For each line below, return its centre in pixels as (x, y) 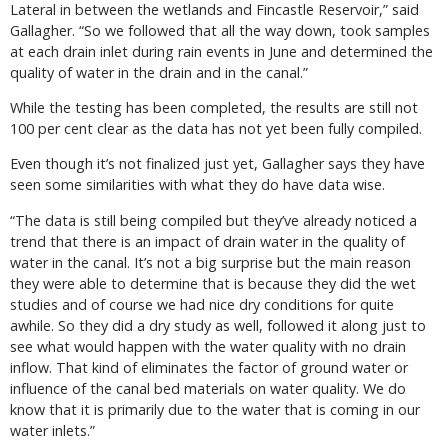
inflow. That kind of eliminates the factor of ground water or (209, 367)
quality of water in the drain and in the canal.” (159, 72)
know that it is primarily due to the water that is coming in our (215, 409)
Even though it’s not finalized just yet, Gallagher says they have (217, 164)
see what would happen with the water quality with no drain (208, 346)
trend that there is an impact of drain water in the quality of (207, 241)
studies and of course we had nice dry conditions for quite (202, 304)
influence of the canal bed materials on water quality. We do (208, 388)
